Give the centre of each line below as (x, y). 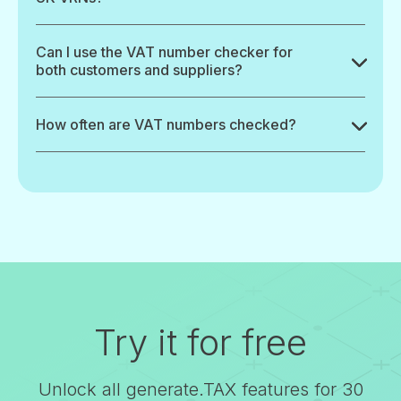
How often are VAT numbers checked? (166, 125)
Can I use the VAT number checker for (164, 52)
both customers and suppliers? (139, 70)
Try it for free (200, 343)
